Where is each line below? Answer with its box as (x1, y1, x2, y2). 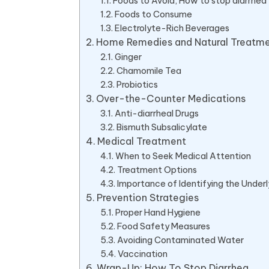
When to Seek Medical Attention (115, 150, 252, 162)
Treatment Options (117, 163, 198, 175)
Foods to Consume (115, 8, 193, 20)
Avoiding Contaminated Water (117, 234, 244, 246)
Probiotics (116, 78, 159, 90)
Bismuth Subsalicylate (116, 121, 208, 133)
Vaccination (118, 247, 168, 259)
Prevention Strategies (97, 191, 199, 204)
